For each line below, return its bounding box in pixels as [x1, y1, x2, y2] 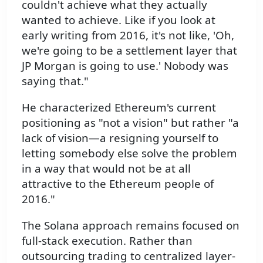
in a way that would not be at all [22, 161, 191, 176]
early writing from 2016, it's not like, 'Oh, [22, 28, 234, 43]
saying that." [22, 73, 89, 89]
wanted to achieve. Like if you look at [22, 12, 215, 28]
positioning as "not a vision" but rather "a [22, 115, 239, 130]
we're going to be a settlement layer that [22, 43, 237, 58]
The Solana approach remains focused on [22, 217, 240, 232]
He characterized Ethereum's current [22, 100, 216, 115]
